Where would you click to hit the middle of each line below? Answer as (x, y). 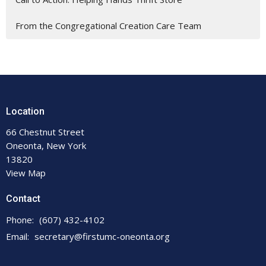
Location (25, 111)
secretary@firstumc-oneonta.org (102, 236)
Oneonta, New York (46, 146)
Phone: (21, 219)
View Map (26, 173)
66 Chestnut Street (45, 132)
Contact (23, 199)
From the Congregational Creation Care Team (108, 25)
